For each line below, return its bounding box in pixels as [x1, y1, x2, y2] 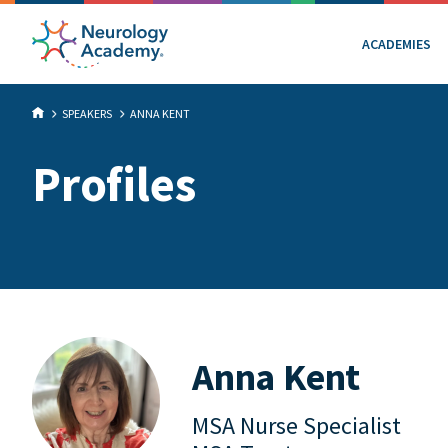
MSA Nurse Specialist [192, 410, 401, 441]
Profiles [32, 154, 196, 214]
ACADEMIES [362, 34, 431, 53]
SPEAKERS [62, 106, 112, 121]
